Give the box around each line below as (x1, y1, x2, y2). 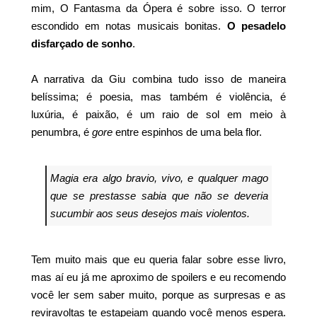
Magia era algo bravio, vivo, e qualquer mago (50, 172, 268, 185)
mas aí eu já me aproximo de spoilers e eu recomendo (31, 271, 286, 284)
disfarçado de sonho (31, 38, 132, 50)
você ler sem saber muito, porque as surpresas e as (31, 289, 286, 301)
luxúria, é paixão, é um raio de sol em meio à (31, 108, 286, 121)
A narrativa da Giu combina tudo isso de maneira (31, 73, 286, 86)
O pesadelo (226, 20, 286, 33)
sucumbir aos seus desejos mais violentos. (50, 207, 250, 220)
